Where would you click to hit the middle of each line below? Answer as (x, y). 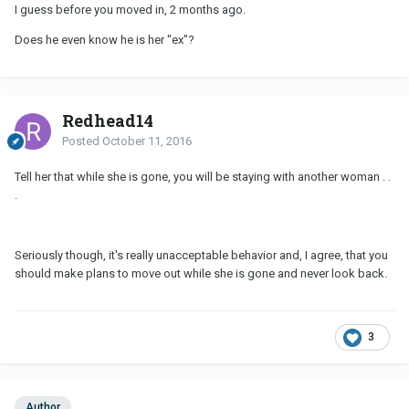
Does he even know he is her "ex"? (105, 39)
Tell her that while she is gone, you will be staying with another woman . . (203, 176)
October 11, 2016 (147, 141)
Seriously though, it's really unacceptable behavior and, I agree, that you (201, 255)
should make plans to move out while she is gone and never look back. (201, 273)
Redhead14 (108, 120)
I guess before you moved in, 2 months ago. (130, 9)
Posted (82, 141)
